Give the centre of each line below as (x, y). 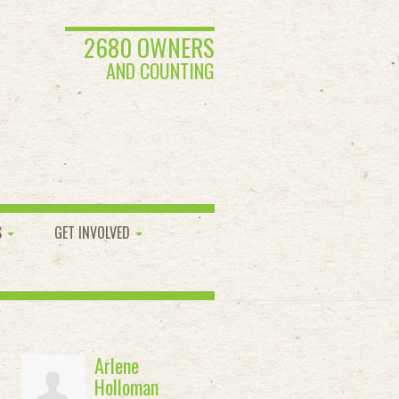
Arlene (116, 365)
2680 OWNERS (149, 47)
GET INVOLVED (94, 232)
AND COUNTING (160, 70)
